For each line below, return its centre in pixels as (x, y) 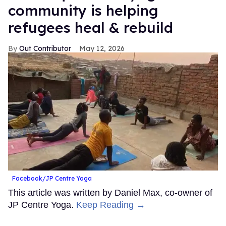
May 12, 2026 (102, 48)
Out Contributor (45, 48)
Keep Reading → (111, 205)
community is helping (83, 10)
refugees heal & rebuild (91, 27)
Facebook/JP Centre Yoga (52, 178)
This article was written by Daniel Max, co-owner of (110, 192)
